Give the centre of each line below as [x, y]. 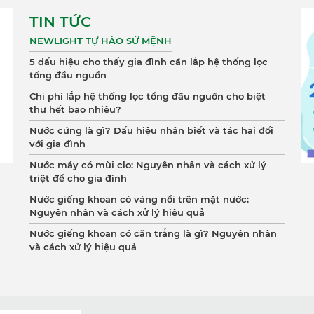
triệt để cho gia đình [78, 178]
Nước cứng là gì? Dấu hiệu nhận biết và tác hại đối [151, 130]
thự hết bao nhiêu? [75, 109]
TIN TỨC [60, 21]
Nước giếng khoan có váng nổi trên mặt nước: [139, 199]
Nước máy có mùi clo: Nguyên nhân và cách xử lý [148, 165]
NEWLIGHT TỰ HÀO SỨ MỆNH [100, 41]
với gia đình [57, 144]
